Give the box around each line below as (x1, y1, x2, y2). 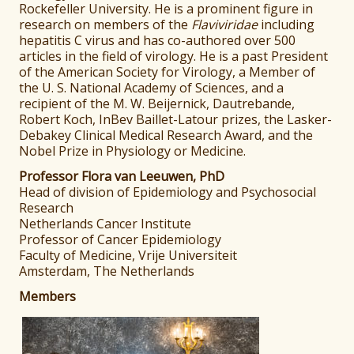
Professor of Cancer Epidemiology (19, 231, 222, 249)
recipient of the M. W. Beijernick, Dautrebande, (19, 95, 296, 113)
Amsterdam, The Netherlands (19, 262, 195, 281)
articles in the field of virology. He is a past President (19, 47, 329, 66)
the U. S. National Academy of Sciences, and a (19, 79, 284, 97)
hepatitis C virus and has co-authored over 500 (19, 32, 296, 50)
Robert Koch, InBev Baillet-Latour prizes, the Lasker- (19, 111, 333, 129)
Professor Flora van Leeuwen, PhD (19, 168, 225, 186)
